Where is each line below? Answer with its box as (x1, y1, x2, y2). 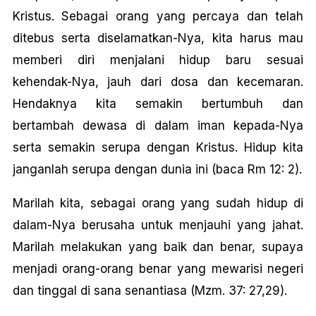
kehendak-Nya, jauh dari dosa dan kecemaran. (12, 75, 304, 89)
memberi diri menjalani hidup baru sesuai (12, 53, 304, 67)
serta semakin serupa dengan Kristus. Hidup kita (12, 140, 304, 154)
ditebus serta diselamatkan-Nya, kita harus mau (12, 31, 304, 45)
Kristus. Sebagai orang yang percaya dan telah (12, 9, 304, 23)
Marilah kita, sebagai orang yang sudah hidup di (12, 196, 304, 210)
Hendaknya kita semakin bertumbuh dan (12, 97, 304, 111)
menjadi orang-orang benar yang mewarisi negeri (12, 262, 304, 276)
